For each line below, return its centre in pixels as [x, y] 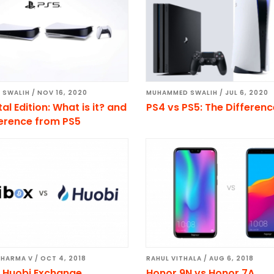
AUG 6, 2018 [232, 259]
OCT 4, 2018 [63, 259]
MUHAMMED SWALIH [182, 93]
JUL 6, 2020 [247, 93]
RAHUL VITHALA [174, 259]
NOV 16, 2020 [62, 93]
